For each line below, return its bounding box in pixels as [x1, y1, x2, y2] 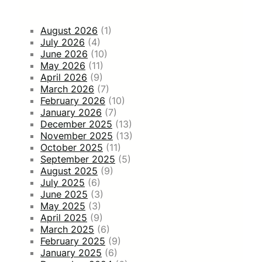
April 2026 [40, 71, 87, 83]
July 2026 [40, 36, 85, 48]
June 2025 [40, 188, 88, 200]
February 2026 [40, 94, 105, 106]
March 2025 [40, 223, 94, 235]
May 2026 [40, 59, 85, 71]
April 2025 [40, 211, 87, 223]
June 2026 [40, 47, 88, 60]
